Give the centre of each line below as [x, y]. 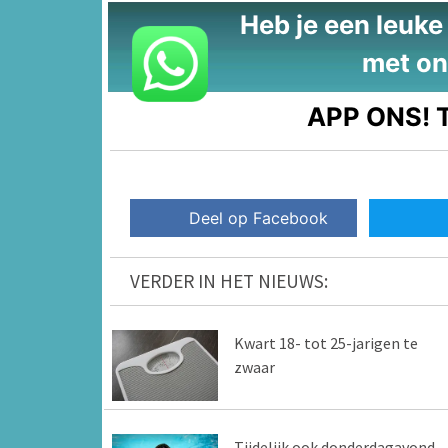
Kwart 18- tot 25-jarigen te [325, 343]
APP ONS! [369, 116]
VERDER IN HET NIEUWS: [229, 281]
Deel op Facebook [259, 218]
